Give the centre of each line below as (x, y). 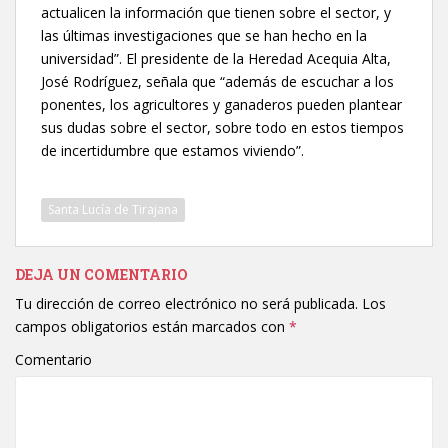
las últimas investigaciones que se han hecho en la (204, 36)
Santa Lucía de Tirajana (113, 210)
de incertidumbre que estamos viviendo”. (172, 151)
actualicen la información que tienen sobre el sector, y (216, 13)
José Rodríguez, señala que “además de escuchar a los (217, 82)
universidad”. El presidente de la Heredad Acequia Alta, (216, 59)
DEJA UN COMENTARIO (101, 275)
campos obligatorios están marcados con (152, 327)
